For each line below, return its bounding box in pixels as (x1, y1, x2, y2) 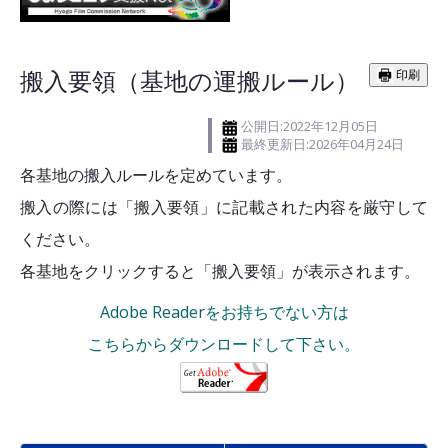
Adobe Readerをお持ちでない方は (99, 301, 349, 324)
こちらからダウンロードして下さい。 (88, 333, 360, 356)
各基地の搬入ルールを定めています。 (20, 164, 292, 187)
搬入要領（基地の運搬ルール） (20, 63, 359, 97)
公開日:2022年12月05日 (241, 116, 378, 135)
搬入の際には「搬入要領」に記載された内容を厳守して (20, 196, 428, 219)
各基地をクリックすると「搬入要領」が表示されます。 (20, 260, 420, 283)
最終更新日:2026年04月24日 (241, 134, 404, 153)
